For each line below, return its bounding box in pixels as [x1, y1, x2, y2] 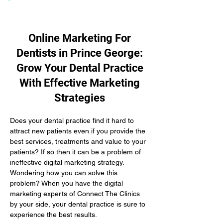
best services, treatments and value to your [10, 137, 148, 145]
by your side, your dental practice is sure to [10, 200, 147, 208]
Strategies [54, 92, 105, 104]
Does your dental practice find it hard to [10, 116, 136, 124]
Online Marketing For [28, 32, 131, 44]
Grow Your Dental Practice [16, 62, 143, 74]
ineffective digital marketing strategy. [10, 158, 126, 166]
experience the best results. [10, 211, 97, 219]
